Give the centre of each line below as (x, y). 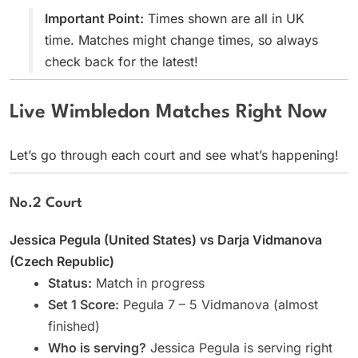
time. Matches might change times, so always (181, 40)
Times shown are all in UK (224, 19)
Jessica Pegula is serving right (239, 347)
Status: (70, 282)
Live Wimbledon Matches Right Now (168, 113)
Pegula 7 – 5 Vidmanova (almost (219, 304)
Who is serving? (97, 347)
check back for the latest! (121, 62)
